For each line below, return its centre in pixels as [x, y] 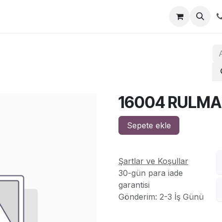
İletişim [27, 16]
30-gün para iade [151, 173]
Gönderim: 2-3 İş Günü [161, 196]
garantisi [134, 185]
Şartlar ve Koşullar [153, 161]
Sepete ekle [149, 125]
